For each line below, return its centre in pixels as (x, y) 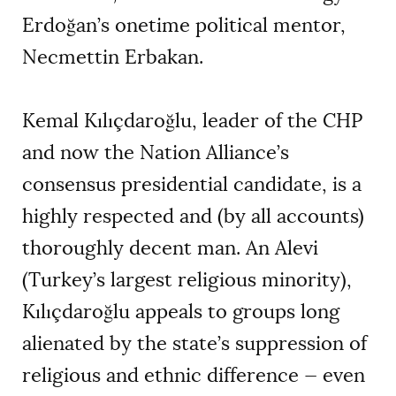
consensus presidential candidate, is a (192, 185)
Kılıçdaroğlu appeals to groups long (181, 312)
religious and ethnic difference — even (194, 376)
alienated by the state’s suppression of (194, 344)
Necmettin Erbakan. (113, 57)
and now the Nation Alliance (149, 153)
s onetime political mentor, (223, 26)
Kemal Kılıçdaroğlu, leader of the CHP (192, 121)
